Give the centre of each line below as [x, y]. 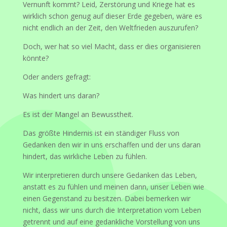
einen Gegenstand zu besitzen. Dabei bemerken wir [106, 198]
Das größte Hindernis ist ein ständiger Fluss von [101, 133]
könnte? [35, 58]
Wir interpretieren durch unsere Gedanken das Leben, [110, 175]
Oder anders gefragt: [56, 77]
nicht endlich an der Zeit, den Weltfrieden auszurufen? [110, 27]
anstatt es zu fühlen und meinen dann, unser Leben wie [113, 186]
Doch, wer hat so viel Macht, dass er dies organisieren [111, 46]
